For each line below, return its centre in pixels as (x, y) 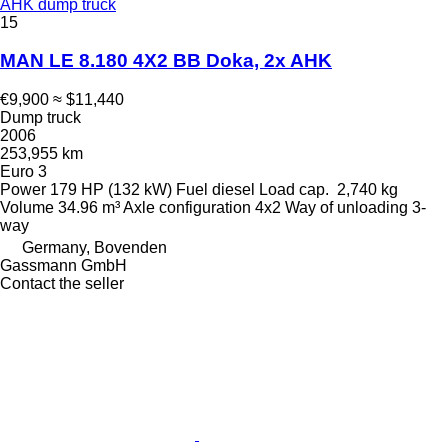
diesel (233, 189)
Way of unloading (346, 207)
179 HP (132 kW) (111, 189)
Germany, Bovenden (94, 247)
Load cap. (294, 189)
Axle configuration (187, 207)
